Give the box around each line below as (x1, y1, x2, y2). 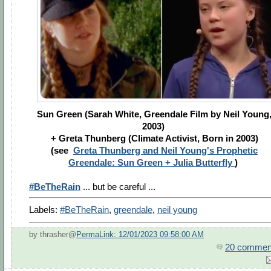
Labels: (29, 204, 60, 215)
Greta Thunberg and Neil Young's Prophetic (73, 145, 258, 156)
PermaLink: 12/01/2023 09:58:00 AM (76, 230, 204, 239)
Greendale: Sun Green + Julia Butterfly (68, 157, 235, 168)
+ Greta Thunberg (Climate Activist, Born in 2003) (50, 133, 258, 144)
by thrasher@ (29, 230, 76, 239)
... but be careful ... (83, 181, 155, 192)
